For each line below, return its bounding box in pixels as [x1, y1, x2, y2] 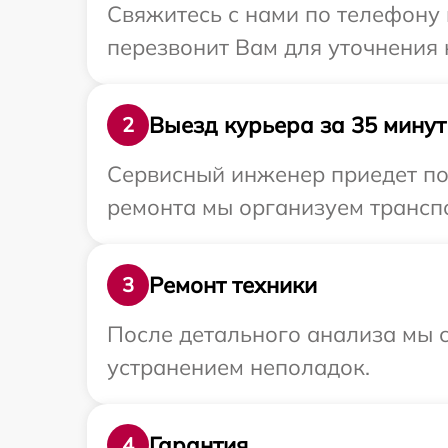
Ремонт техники [149, 270, 317, 299]
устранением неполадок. [107, 353, 370, 381]
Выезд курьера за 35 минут [149, 110, 446, 139]
